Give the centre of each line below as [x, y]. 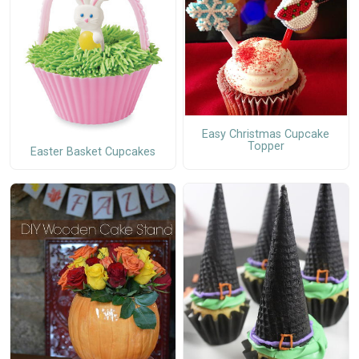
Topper [266, 146]
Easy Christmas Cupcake [266, 134]
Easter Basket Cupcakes [93, 151]
